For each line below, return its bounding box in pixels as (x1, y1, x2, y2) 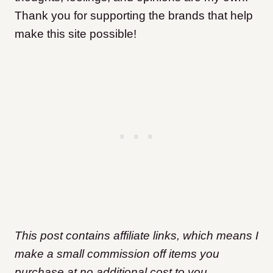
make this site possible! (15, 27, 136, 41)
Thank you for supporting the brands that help (15, 9, 253, 23)
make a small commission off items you (15, 247, 219, 261)
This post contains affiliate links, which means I (15, 229, 258, 243)
